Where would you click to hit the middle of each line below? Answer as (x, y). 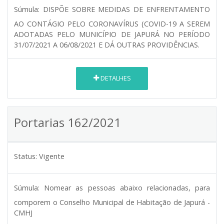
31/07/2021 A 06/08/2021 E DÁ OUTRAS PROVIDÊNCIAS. (107, 44)
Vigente (52, 156)
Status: (25, 156)
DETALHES (115, 78)
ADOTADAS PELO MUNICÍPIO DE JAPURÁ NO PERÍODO (112, 34)
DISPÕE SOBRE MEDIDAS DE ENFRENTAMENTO (126, 9)
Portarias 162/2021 (67, 122)
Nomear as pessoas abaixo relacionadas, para (127, 187)
